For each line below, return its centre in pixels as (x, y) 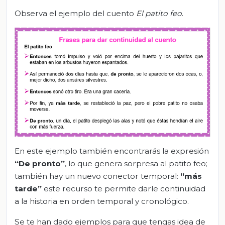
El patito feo (159, 14)
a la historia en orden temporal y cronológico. (102, 201)
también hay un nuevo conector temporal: (97, 176)
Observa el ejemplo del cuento (75, 14)
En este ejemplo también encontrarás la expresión (112, 151)
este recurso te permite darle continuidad (124, 188)
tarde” (28, 188)
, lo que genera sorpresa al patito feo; (136, 163)
